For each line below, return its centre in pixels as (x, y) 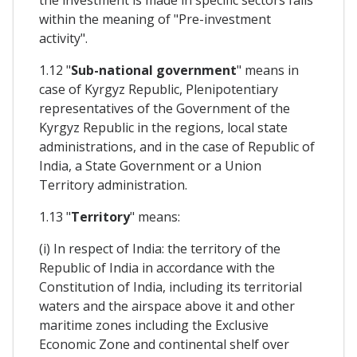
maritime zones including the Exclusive (154, 325)
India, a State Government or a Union (150, 165)
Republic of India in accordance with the (157, 267)
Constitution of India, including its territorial (171, 286)
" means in (268, 70)
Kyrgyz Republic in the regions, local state (163, 127)
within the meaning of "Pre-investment (155, 19)
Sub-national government (154, 70)
